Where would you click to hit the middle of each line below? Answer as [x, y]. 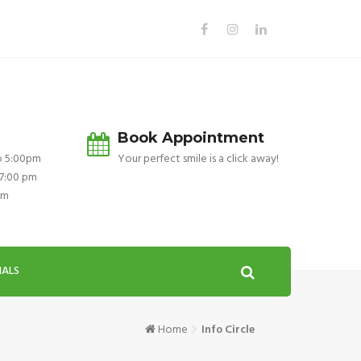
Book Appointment [191, 138]
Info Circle [228, 330]
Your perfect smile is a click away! [199, 159]
